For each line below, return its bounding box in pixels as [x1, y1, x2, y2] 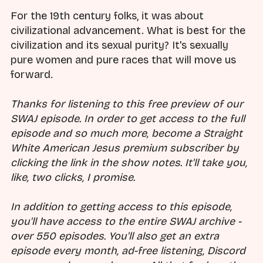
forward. [11, 68, 53, 81]
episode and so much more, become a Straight [11, 126, 242, 140]
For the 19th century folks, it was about [11, 9, 204, 22]
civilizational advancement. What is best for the [11, 23, 245, 37]
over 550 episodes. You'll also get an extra [11, 230, 219, 243]
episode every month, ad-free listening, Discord [11, 244, 245, 258]
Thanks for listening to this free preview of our [11, 97, 243, 110]
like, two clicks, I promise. [11, 170, 135, 184]
